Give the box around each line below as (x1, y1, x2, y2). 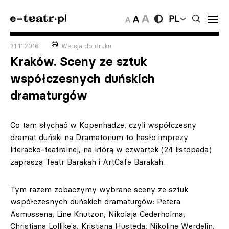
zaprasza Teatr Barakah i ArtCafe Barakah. (10, 157, 165, 167)
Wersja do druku (61, 42, 111, 50)
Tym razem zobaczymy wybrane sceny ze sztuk (10, 185, 188, 194)
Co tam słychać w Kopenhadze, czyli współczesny (10, 120, 196, 130)
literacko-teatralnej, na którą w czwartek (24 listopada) (10, 145, 212, 154)
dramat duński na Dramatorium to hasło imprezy (10, 132, 188, 142)
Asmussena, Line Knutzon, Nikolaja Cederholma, (10, 209, 185, 219)
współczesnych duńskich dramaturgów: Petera (10, 197, 180, 207)
